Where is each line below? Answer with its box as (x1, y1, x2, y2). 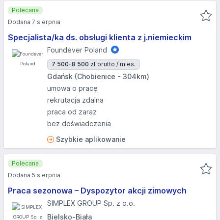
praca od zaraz (47, 108, 97, 116)
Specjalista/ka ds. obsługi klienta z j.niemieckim (8, 32, 192, 42)
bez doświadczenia (47, 119, 111, 128)
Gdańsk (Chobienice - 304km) (47, 72, 149, 81)
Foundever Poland (47, 46, 107, 54)
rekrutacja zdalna (47, 96, 104, 104)
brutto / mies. (97, 60, 136, 68)
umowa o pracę (47, 84, 98, 92)
